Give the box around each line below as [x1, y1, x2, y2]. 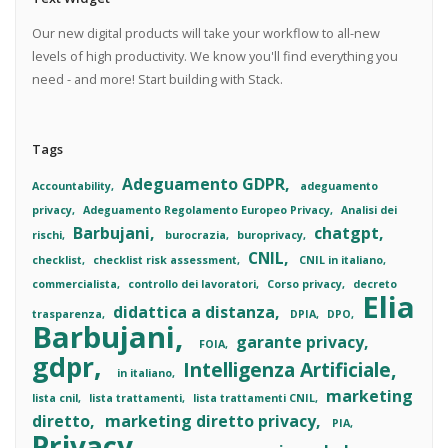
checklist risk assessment [92, 252, 237, 267]
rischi [31, 227, 62, 242]
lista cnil [31, 390, 78, 405]
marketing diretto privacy [105, 409, 317, 432]
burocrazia [165, 227, 227, 242]
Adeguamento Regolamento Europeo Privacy [82, 202, 330, 217]
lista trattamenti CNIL [192, 390, 315, 405]
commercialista [31, 276, 117, 291]
